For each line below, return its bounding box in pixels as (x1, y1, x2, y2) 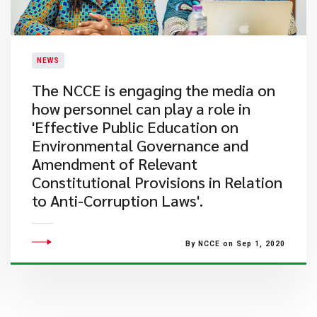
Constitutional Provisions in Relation (31, 172, 282, 192)
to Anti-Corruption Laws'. (31, 190, 203, 210)
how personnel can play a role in (31, 98, 250, 118)
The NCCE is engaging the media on (31, 80, 275, 100)
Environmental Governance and (31, 135, 248, 155)
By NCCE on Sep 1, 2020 (185, 240, 285, 248)
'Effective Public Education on (31, 117, 238, 137)
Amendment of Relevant (31, 154, 197, 173)
